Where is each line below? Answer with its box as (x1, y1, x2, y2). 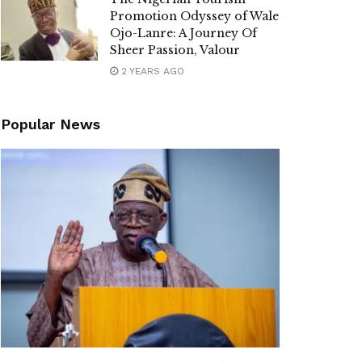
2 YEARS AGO (118, 65, 184, 77)
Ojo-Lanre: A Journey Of (110, 26, 257, 40)
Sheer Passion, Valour (110, 43, 240, 57)
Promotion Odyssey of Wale (110, 9, 279, 23)
